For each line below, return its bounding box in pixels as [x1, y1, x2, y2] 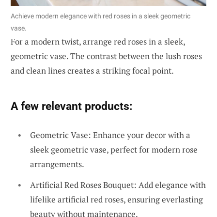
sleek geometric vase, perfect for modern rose [30, 143, 198, 155]
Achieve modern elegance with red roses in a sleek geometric [11, 12, 190, 20]
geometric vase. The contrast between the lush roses [11, 50, 202, 62]
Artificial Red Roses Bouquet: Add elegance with [30, 179, 206, 191]
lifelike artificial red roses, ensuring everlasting [30, 194, 203, 205]
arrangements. [30, 158, 84, 170]
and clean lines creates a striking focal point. [11, 64, 174, 76]
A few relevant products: [11, 99, 132, 113]
